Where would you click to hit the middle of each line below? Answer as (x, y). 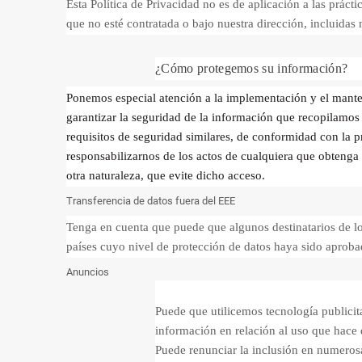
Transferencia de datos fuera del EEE (152, 201)
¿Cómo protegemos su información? (252, 68)
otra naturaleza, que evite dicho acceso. (166, 175)
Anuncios (88, 272)
